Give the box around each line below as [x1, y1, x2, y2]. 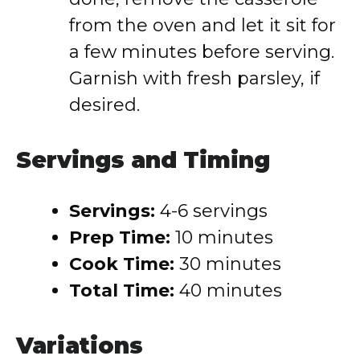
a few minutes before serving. [69, 41, 334, 63]
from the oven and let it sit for [69, 14, 336, 36]
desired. [69, 94, 140, 116]
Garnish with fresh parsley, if [69, 67, 320, 89]
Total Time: [69, 280, 174, 301]
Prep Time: [69, 227, 170, 248]
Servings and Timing [16, 146, 270, 174]
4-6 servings [155, 200, 268, 222]
